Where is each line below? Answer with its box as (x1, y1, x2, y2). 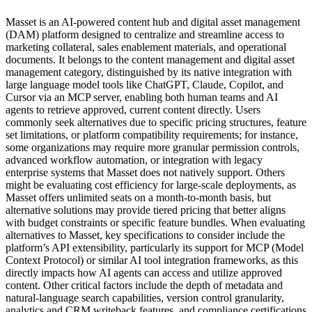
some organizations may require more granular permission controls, (6, 141, 299, 153)
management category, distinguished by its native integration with (6, 65, 292, 78)
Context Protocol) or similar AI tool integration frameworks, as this (6, 253, 298, 266)
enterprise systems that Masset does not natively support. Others (6, 166, 285, 178)
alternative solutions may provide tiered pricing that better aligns (6, 203, 286, 216)
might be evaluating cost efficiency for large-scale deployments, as (6, 178, 296, 191)
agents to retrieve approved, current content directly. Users (6, 103, 260, 116)
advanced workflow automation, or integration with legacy (6, 153, 263, 166)
